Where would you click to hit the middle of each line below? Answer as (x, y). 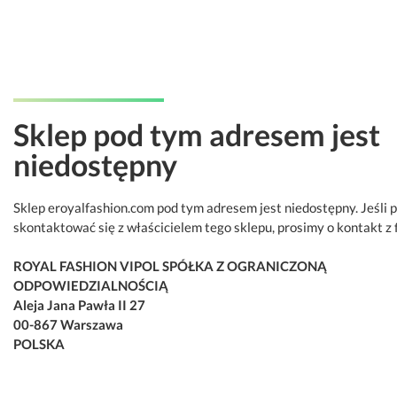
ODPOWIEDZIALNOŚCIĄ (91, 285)
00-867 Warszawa (68, 324)
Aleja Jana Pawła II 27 (79, 305)
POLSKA (39, 344)
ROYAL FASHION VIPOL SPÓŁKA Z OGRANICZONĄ (170, 266)
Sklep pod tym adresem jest (197, 134)
